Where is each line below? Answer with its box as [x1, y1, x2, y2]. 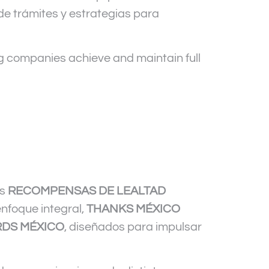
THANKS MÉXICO [86, 202, 180, 215]
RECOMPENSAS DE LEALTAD [8, 184, 166, 197]
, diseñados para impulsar [64, 220, 202, 233]
